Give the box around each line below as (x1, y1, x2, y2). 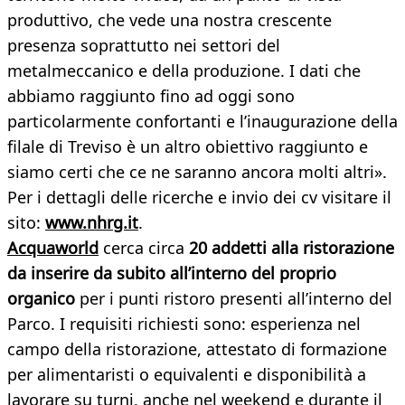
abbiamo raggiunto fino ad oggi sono (7, 85, 295, 108)
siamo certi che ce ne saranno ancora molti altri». (7, 161, 387, 184)
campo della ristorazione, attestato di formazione (7, 338, 387, 361)
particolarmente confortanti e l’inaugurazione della (7, 110, 398, 133)
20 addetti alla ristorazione (189, 237, 394, 259)
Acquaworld (7, 237, 99, 259)
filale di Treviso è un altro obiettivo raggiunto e (7, 136, 368, 158)
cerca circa (99, 237, 189, 259)
